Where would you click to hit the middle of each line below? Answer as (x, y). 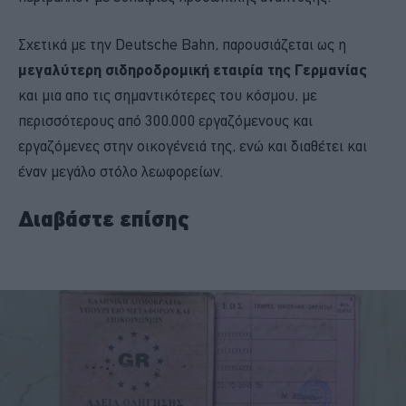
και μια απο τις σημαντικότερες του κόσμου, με (168, 96)
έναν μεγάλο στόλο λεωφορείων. (121, 172)
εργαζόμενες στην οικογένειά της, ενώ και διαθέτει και (193, 146)
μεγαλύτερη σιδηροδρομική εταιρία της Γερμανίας (193, 70)
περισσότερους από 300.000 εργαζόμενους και (165, 121)
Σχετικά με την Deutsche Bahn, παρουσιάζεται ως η (182, 45)
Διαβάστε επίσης (104, 219)
